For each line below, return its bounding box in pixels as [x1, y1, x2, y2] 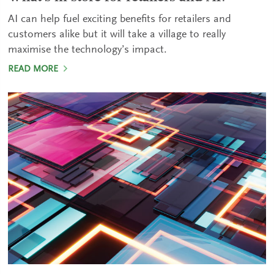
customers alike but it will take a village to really [8, 29, 226, 40]
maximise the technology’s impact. [8, 44, 168, 56]
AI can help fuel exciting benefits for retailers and [8, 13, 232, 25]
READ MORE [8, 64, 61, 74]
